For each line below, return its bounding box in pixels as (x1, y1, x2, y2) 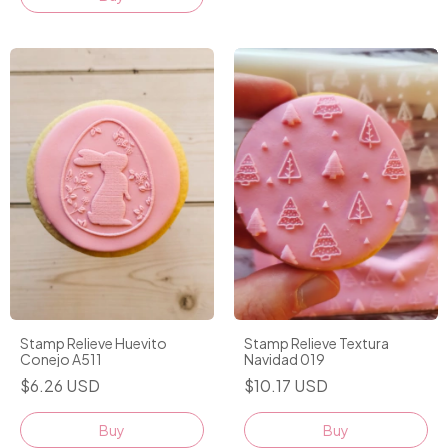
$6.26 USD (20, 374, 100, 396)
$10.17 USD (244, 374, 328, 396)
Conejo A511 (20, 349, 102, 368)
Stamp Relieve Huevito (20, 333, 167, 352)
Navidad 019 (244, 349, 325, 368)
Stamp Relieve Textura (244, 333, 389, 352)
